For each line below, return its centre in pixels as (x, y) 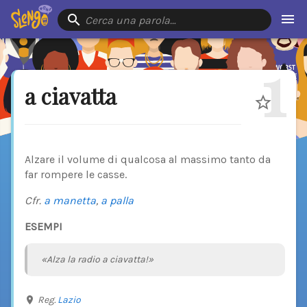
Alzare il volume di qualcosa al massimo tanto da (148, 160)
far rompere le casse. (76, 175)
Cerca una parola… (130, 20)
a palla (117, 201)
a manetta (70, 201)
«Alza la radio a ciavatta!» (97, 259)
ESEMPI (44, 227)
